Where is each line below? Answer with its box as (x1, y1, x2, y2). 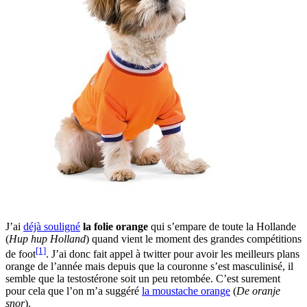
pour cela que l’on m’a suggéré (5, 285, 142, 297)
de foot (5, 248, 36, 260)
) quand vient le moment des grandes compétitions (86, 232, 302, 245)
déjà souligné (23, 220, 80, 232)
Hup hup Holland (9, 232, 86, 245)
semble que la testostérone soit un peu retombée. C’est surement (5, 273, 280, 285)
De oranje (236, 285, 280, 297)
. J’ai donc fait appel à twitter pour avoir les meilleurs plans (46, 248, 299, 260)
